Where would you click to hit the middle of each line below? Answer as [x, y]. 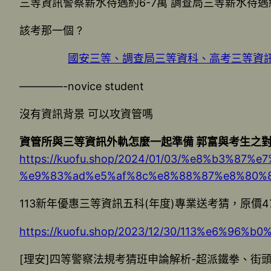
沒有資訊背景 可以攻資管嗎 [86, 114]
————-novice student [82, 87]
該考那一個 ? [51, 31]
